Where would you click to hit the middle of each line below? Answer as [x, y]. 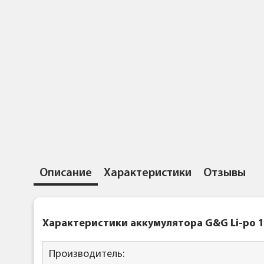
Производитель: [87, 255]
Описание [66, 174]
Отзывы [225, 174]
